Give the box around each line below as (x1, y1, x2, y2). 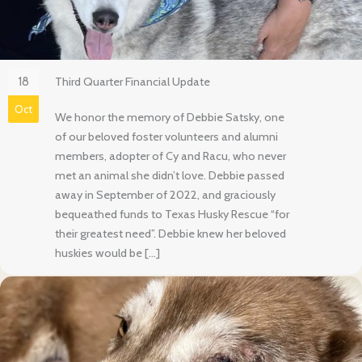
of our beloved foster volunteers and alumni (55, 129, 278, 145)
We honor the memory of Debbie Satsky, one (55, 110, 284, 125)
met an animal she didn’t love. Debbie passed (55, 168, 284, 183)
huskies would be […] (55, 246, 160, 261)
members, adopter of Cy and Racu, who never (55, 149, 286, 164)
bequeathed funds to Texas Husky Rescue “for (55, 207, 289, 222)
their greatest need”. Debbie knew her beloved (55, 226, 286, 242)
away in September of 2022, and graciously (55, 187, 276, 203)
